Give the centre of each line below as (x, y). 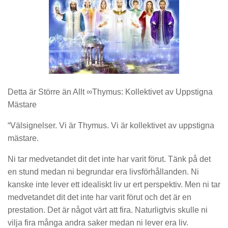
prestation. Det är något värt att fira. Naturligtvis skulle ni (108, 210)
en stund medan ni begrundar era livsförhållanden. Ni (103, 172)
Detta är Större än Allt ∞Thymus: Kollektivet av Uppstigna (110, 92)
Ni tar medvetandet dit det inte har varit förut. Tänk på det (109, 159)
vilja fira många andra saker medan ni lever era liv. (98, 222)
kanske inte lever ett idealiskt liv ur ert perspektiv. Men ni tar (114, 184)
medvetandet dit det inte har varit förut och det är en (99, 197)
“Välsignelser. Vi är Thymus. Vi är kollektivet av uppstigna (111, 126)
